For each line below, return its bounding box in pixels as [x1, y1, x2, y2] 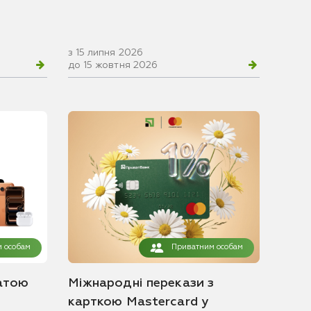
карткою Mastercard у [67, 295, 209, 308]
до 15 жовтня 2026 [67, 60, 158, 71]
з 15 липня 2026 [67, 48, 144, 58]
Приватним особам [171, 243, 244, 252]
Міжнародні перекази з [67, 276, 215, 289]
